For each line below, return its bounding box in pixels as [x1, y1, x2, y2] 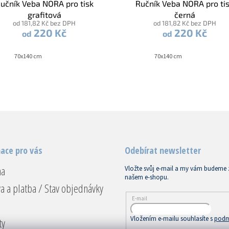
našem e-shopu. [125, 172, 169, 182]
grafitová [27, 9, 61, 19]
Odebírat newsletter [125, 144, 201, 156]
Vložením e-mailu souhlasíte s [130, 214, 215, 224]
